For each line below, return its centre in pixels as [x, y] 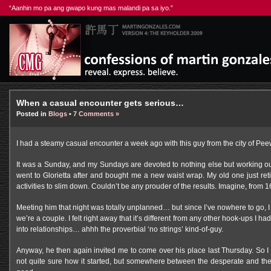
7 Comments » [96, 114]
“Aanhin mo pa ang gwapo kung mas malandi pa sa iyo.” [91, 8]
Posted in [32, 114]
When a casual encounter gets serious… [100, 103]
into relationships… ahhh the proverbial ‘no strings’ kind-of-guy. [120, 229]
